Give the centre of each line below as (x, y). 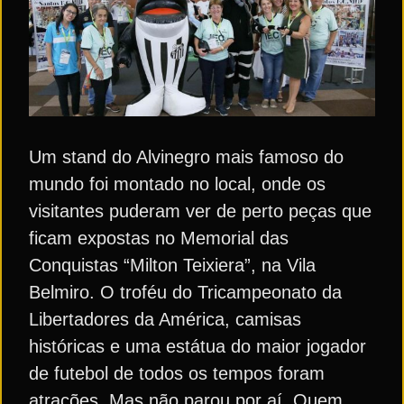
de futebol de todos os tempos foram (177, 374)
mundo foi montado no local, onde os (177, 184)
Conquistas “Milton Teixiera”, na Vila (172, 266)
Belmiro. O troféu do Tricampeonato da (185, 293)
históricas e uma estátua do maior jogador (197, 347)
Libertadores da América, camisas (165, 320)
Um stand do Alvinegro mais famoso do (186, 157)
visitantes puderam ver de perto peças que (200, 211)
